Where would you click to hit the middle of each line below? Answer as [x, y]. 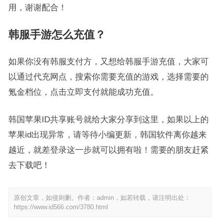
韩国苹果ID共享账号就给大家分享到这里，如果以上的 [108, 119]
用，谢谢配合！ [37, 7]
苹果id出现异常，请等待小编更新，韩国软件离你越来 [107, 135]
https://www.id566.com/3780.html [61, 207]
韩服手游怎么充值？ [57, 35]
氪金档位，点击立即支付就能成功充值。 [83, 92]
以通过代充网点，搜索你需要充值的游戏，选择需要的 [108, 77]
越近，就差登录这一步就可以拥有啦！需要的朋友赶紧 [108, 150]
